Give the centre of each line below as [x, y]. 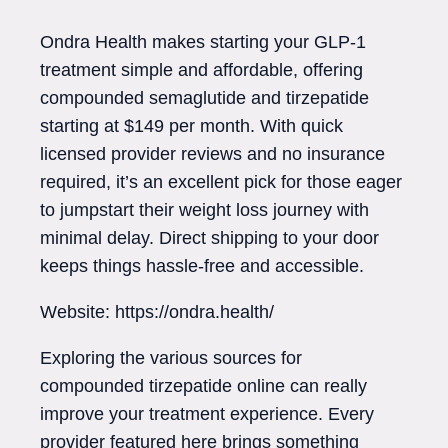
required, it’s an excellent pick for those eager [221, 181]
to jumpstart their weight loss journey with [204, 209]
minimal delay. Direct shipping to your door [209, 237]
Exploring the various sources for [171, 357]
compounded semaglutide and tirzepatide [204, 97]
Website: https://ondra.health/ [157, 311]
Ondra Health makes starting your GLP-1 [203, 41]
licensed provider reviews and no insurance [212, 153]
